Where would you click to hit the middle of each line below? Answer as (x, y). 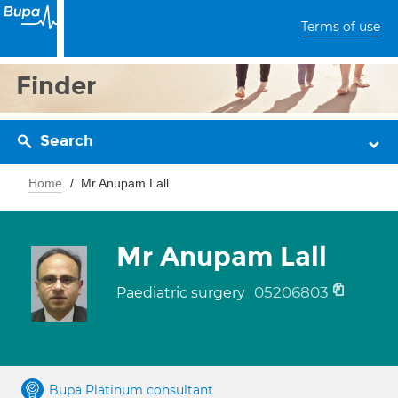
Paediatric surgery (183, 293)
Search (67, 141)
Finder (56, 86)
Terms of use (341, 27)
